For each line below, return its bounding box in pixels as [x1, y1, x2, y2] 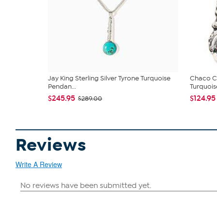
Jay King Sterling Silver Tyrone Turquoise [48, 74, 170, 82]
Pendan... [48, 82, 76, 91]
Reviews [15, 134, 87, 156]
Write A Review [15, 159, 62, 169]
